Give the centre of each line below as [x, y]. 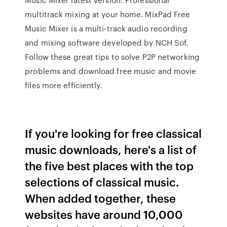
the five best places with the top [109, 165]
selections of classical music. [102, 182]
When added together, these [101, 198]
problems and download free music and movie [111, 71]
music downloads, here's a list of [111, 149]
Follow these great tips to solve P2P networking [112, 57]
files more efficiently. [64, 85]
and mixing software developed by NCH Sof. [107, 43]
